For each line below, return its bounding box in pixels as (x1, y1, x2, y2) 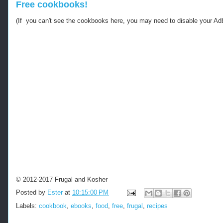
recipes (147, 202, 168, 210)
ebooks (71, 202, 92, 210)
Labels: (16, 202, 39, 210)
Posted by (16, 188, 47, 196)
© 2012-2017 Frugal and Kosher (16, 176, 108, 184)
